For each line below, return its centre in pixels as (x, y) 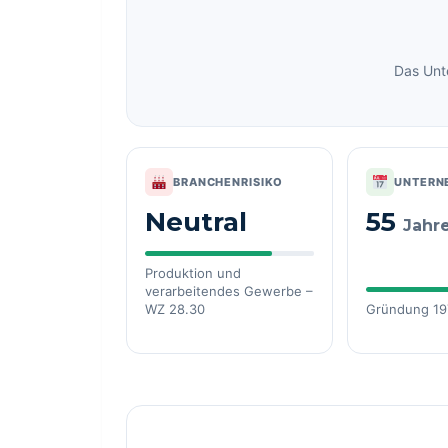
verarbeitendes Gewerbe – (229, 291)
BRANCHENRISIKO (228, 181)
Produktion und (193, 273)
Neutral (196, 222)
